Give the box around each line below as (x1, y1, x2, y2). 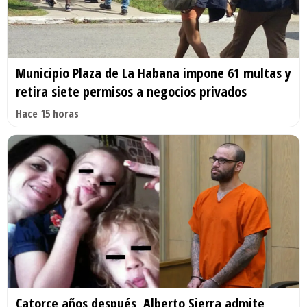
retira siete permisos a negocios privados (16, 82, 247, 101)
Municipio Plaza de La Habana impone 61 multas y (16, 64, 291, 83)
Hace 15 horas (16, 106, 79, 122)
